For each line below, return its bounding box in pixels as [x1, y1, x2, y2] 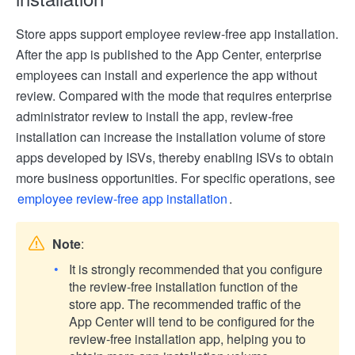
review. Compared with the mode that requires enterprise [16, 86, 332, 105]
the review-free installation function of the [69, 277, 298, 296]
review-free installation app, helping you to [69, 330, 306, 349]
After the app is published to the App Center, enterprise [16, 45, 322, 64]
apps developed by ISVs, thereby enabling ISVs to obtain [16, 148, 334, 167]
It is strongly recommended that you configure [69, 260, 323, 279]
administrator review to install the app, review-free [16, 107, 293, 126]
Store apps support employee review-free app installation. [16, 25, 338, 44]
